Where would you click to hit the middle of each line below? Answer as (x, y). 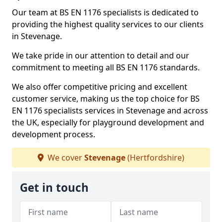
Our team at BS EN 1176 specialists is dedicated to (105, 12)
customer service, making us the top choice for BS (106, 99)
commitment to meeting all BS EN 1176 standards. (106, 67)
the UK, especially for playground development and (108, 122)
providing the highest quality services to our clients (108, 24)
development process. (54, 134)
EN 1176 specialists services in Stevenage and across (110, 111)
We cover (65, 158)
